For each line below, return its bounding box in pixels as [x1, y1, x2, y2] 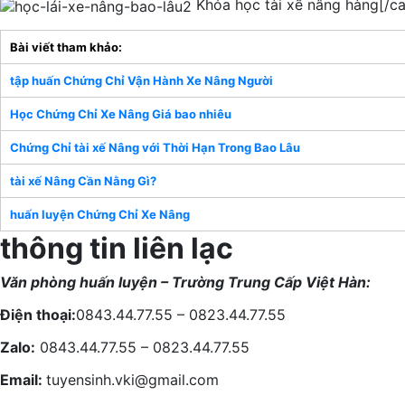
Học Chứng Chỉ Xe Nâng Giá [10, 106, 174, 121]
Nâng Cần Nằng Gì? [42, 173, 156, 188]
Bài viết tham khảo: [10, 39, 122, 54]
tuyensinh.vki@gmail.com [46, 370, 219, 389]
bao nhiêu [174, 106, 231, 121]
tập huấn [10, 72, 61, 88]
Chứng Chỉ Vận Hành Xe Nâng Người [61, 72, 273, 88]
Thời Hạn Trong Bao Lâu [160, 139, 300, 155]
